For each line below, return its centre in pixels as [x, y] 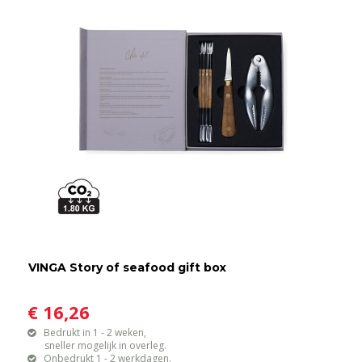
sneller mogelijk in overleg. [97, 345]
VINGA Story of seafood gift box [128, 267]
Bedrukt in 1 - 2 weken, [95, 332]
